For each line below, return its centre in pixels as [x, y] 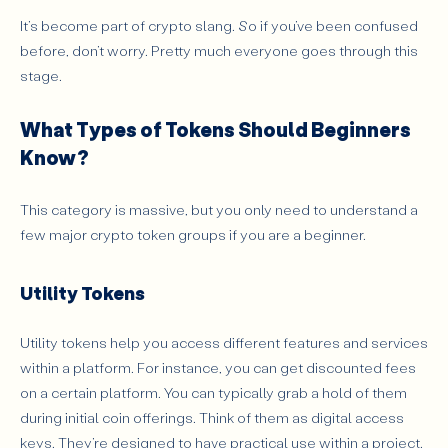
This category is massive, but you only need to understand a [219, 209]
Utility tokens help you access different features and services [224, 342]
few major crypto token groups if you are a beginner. [193, 234]
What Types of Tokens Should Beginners [215, 129]
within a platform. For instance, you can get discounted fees [218, 367]
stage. [41, 75]
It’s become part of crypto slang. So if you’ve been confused [219, 25]
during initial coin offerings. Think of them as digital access [212, 417]
